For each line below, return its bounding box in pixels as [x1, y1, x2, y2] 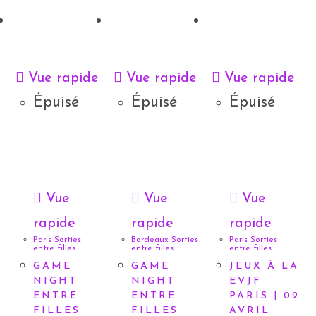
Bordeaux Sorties [130, 236, 198, 245]
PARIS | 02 [229, 291, 300, 302]
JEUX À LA [229, 261, 299, 272]
